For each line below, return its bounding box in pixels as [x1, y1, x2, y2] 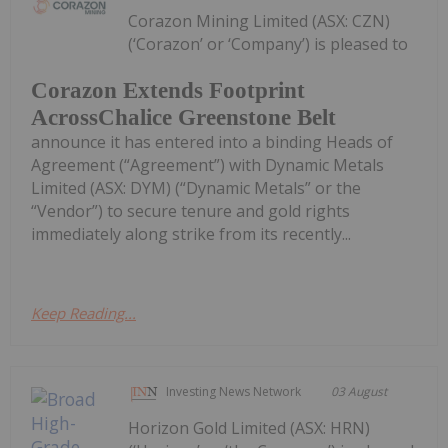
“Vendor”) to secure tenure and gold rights [31, 199, 350, 222]
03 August [331, 382, 388, 400]
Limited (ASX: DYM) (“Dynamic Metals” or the [31, 176, 361, 199]
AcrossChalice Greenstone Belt [31, 104, 336, 130]
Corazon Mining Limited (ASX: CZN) [128, 10, 391, 33]
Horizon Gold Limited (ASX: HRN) [128, 416, 371, 439]
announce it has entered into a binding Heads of [31, 130, 393, 153]
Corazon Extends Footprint [31, 77, 305, 103]
